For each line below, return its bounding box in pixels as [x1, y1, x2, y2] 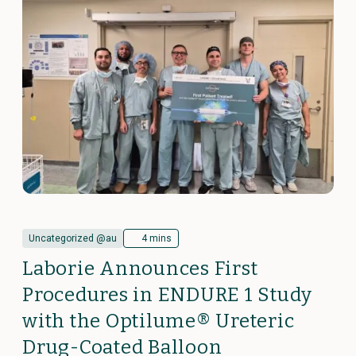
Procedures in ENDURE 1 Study [22, 283, 312, 306]
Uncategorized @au [29, 232, 117, 244]
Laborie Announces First [22, 257, 258, 280]
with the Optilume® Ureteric [22, 309, 295, 332]
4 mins [141, 232, 172, 244]
